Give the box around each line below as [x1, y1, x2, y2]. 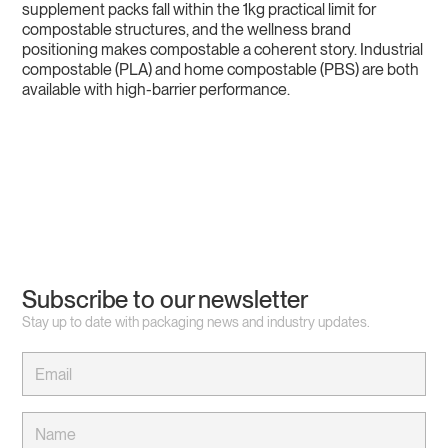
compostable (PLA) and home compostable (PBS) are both [22, 60, 420, 80]
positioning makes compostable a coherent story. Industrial [22, 40, 424, 60]
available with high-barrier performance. [22, 80, 291, 100]
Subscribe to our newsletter [22, 285, 309, 315]
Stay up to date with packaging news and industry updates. [22, 314, 371, 331]
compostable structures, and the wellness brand [22, 20, 352, 40]
